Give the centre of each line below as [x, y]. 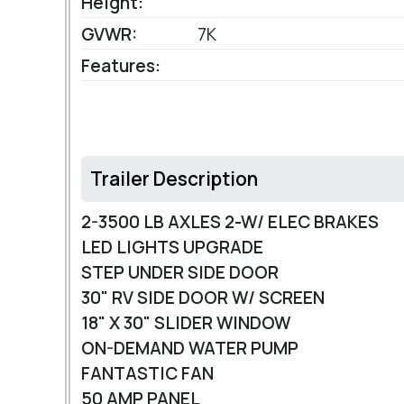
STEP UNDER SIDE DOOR [182, 273]
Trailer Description [174, 179]
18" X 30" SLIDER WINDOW [188, 323]
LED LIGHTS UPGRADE [174, 248]
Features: [121, 66]
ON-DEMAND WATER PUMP [192, 349]
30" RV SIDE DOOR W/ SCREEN [205, 298]
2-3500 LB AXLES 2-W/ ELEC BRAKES [232, 222]
